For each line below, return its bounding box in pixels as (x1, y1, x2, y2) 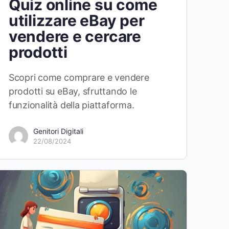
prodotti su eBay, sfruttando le (8, 86, 137, 97)
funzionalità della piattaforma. (8, 100, 134, 111)
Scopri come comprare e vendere (8, 72, 149, 83)
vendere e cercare (8, 27, 141, 46)
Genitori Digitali (33, 127, 83, 136)
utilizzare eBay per (8, 11, 145, 30)
